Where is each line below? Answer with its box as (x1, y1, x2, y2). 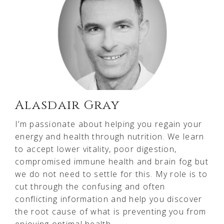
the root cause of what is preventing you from (15, 205, 206, 217)
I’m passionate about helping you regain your (15, 118, 202, 129)
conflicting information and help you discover (15, 193, 202, 204)
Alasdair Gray (15, 96, 119, 113)
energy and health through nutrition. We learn (15, 130, 204, 142)
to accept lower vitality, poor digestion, (15, 143, 177, 154)
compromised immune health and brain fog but (15, 155, 208, 167)
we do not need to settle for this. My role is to (15, 168, 208, 179)
